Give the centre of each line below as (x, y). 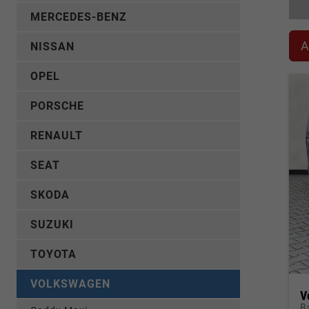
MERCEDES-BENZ (79, 17)
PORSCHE (57, 106)
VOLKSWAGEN (70, 284)
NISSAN (52, 47)
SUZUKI (52, 225)
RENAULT (57, 136)
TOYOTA (53, 254)
